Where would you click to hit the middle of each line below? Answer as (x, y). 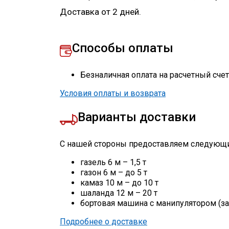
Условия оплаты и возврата (113, 94)
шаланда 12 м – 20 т (119, 193)
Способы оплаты (123, 48)
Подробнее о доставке (104, 222)
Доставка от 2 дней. (100, 12)
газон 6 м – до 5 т (114, 173)
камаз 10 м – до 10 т (119, 183)
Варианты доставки (137, 117)
